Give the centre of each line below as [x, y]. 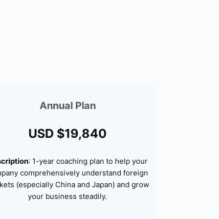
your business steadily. [67, 196]
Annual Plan [67, 105]
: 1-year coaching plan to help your [88, 161]
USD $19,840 [67, 133]
